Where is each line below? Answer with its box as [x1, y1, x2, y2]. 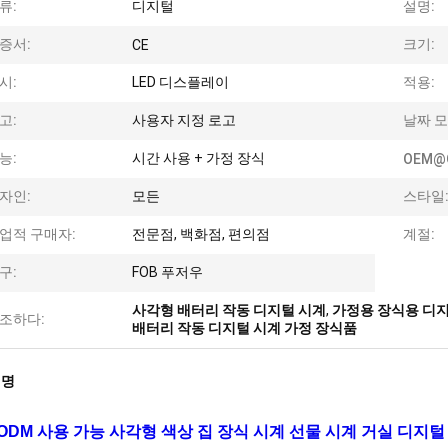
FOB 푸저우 [132, 264, 203, 280]
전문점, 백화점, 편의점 [132, 226, 270, 242]
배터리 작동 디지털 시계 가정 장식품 [132, 320, 357, 336]
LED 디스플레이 [132, 74, 229, 90]
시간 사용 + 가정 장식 [132, 150, 265, 166]
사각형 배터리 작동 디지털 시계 [132, 302, 326, 318]
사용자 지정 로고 [132, 112, 236, 128]
